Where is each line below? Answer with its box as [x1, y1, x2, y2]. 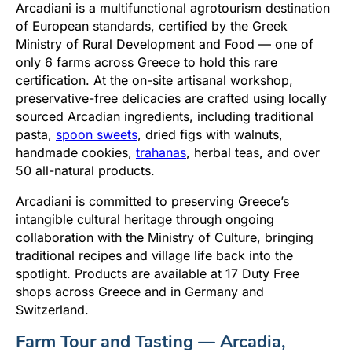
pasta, [16, 126, 56, 142]
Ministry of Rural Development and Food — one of [16, 35, 313, 52]
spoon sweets [56, 126, 137, 142]
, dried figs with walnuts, [137, 126, 283, 142]
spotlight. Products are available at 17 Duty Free [16, 265, 299, 281]
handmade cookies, [16, 144, 136, 160]
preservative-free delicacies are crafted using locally [16, 90, 327, 106]
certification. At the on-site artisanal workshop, [16, 71, 293, 88]
